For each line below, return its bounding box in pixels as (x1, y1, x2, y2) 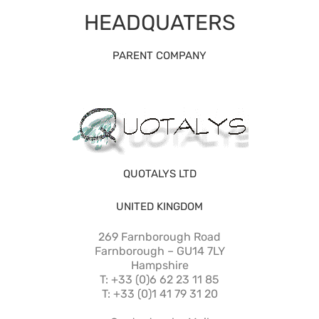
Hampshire (130, 258, 189, 272)
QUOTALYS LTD (122, 167, 197, 180)
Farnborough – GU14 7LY (94, 244, 225, 258)
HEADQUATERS (83, 9, 236, 36)
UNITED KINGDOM (116, 199, 203, 213)
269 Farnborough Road (98, 229, 221, 244)
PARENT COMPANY (113, 48, 206, 62)
